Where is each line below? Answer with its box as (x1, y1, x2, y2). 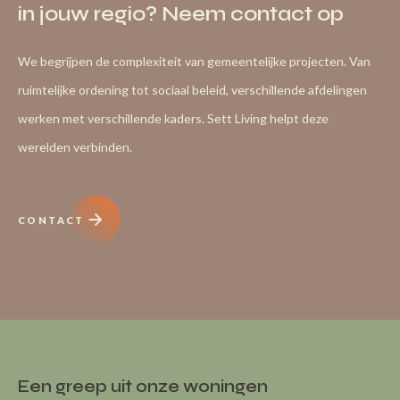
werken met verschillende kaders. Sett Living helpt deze (18, 110, 329, 126)
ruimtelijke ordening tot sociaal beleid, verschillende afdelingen (18, 81, 367, 97)
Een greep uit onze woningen (18, 375, 268, 396)
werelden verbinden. (18, 138, 132, 154)
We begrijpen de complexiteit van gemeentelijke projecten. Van (18, 53, 371, 69)
